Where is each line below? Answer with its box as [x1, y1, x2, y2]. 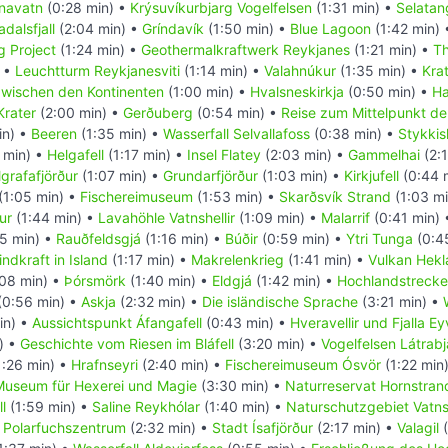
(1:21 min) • [350, 41, 433, 59]
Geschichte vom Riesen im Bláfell [20, 335, 234, 353]
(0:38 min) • [310, 125, 398, 143]
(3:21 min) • [358, 293, 443, 311]
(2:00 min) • [36, 104, 123, 122]
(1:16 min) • [141, 230, 225, 248]
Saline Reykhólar [92, 398, 200, 416]
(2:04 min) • [55, 20, 142, 38]
